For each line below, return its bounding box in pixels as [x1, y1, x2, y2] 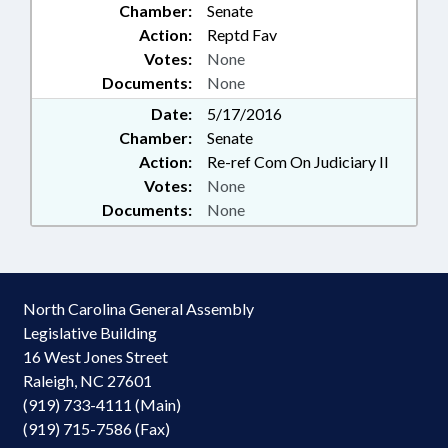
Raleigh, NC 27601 [23, 371, 152, 390]
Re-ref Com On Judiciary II [207, 152, 389, 171]
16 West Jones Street [23, 347, 168, 366]
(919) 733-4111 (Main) [23, 395, 181, 414]
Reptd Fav [207, 25, 277, 44]
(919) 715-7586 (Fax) [23, 419, 170, 438]
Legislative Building [23, 323, 157, 342]
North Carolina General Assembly [23, 299, 254, 318]
